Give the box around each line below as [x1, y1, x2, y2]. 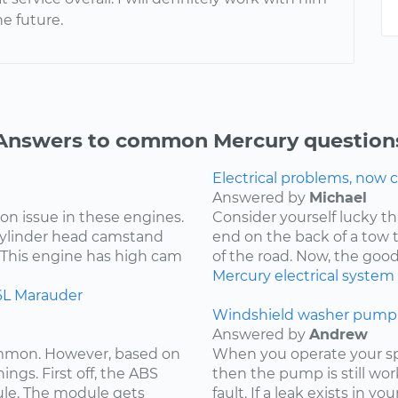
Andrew [309, 326, 368, 344]
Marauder [14, 287, 83, 305]
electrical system [275, 267, 394, 285]
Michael [309, 189, 367, 207]
